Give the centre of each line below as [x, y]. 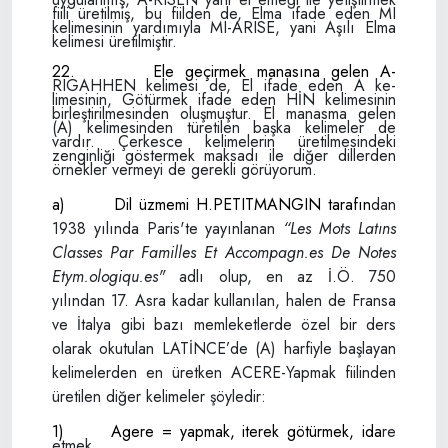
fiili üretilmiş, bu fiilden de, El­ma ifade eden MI [224, 13]
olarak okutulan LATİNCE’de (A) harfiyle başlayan [224, 348]
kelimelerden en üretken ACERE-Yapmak [198, 372]
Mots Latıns [358, 228]
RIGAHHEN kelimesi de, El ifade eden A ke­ [224, 85]
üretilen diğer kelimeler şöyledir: [159, 396]
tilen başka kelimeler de [304, 127]
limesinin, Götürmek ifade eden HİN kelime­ [209, 99]
